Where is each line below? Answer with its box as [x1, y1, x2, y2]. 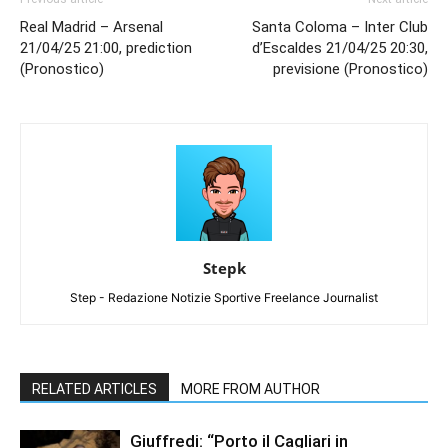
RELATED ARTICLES [32, 380, 157, 397]
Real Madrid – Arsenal [20, 17, 163, 36]
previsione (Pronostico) [273, 59, 428, 78]
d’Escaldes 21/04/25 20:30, [252, 38, 428, 57]
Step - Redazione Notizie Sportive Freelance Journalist [70, 289, 378, 305]
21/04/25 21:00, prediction [20, 38, 192, 57]
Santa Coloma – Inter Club [252, 17, 428, 36]
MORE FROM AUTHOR [181, 380, 320, 397]
